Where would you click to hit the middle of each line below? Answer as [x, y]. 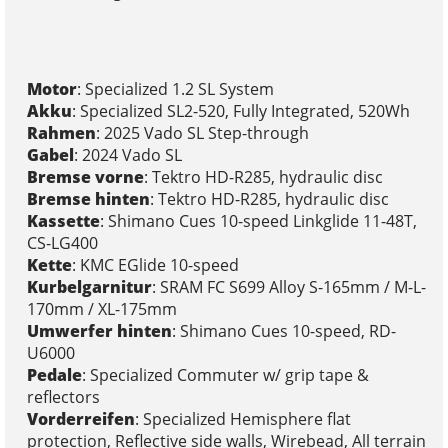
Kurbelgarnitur [89, 286]
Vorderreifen [80, 418]
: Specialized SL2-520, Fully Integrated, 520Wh [240, 110]
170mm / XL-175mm [101, 308]
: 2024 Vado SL [127, 154]
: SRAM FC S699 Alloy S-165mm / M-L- [288, 286]
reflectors [63, 396]
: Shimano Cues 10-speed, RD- [283, 330]
